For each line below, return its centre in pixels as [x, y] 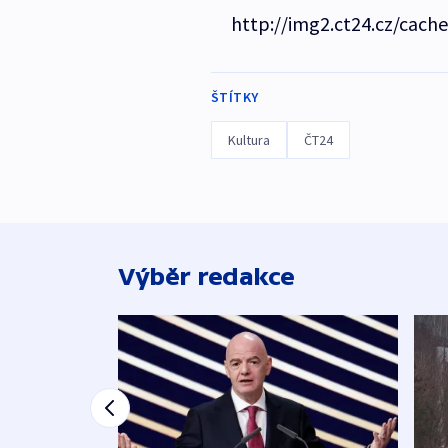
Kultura [248, 139]
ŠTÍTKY [234, 96]
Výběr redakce [206, 276]
